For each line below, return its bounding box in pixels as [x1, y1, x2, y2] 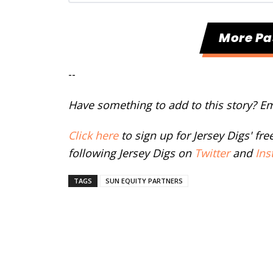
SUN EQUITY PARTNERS [105, 175, 183, 185]
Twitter [194, 145, 230, 160]
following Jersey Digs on [68, 145, 194, 160]
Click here [68, 127, 118, 143]
